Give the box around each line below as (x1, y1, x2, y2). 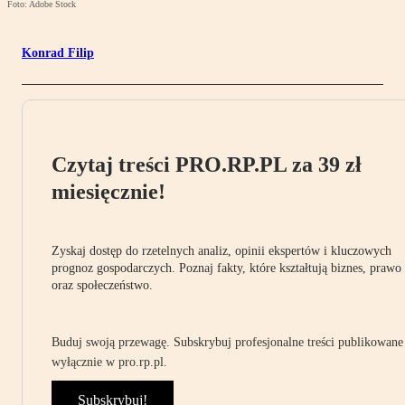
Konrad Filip (22, 46, 94, 61)
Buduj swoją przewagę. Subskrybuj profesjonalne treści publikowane (52, 335, 403, 350)
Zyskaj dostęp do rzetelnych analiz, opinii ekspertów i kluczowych (52, 244, 391, 259)
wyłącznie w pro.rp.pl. (52, 355, 167, 370)
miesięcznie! (52, 180, 165, 204)
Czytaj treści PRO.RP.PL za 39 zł (52, 153, 362, 177)
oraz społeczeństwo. (52, 278, 153, 293)
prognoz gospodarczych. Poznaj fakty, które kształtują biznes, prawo (52, 261, 401, 276)
